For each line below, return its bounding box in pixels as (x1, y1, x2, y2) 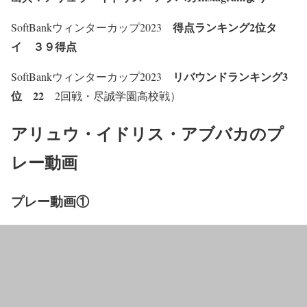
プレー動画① (11, 191, 89, 210)
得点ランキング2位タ (173, 19, 277, 35)
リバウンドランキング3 (173, 68, 288, 84)
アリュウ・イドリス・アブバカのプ (11, 121, 284, 145)
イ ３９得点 (11, 38, 77, 54)
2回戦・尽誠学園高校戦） (44, 88, 181, 103)
